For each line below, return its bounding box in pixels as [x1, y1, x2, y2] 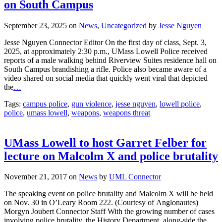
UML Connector [109, 172, 161, 181]
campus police [23, 99, 67, 108]
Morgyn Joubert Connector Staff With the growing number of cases [4, 207, 215, 216]
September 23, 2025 [4, 21, 69, 30]
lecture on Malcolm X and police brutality [4, 149, 218, 163]
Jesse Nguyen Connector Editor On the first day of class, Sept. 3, [4, 38, 207, 47]
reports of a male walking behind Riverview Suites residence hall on [4, 55, 217, 64]
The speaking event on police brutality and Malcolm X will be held [4, 189, 213, 198]
